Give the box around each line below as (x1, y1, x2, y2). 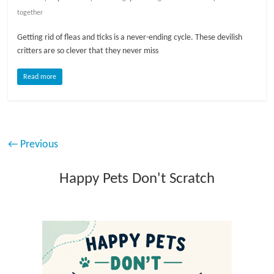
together (17, 9, 43, 17)
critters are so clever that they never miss (17, 46, 159, 56)
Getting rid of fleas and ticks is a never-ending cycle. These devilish (17, 32, 243, 42)
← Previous (8, 138, 59, 150)
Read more (23, 73, 57, 81)
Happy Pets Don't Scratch (59, 171, 215, 187)
